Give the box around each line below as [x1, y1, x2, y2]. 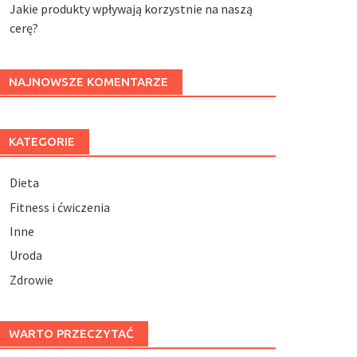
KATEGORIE [8, 135, 75, 149]
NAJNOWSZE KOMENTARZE [8, 75, 168, 89]
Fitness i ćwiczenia [9, 198, 110, 215]
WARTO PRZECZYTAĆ [8, 326, 134, 340]
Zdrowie [9, 271, 53, 288]
